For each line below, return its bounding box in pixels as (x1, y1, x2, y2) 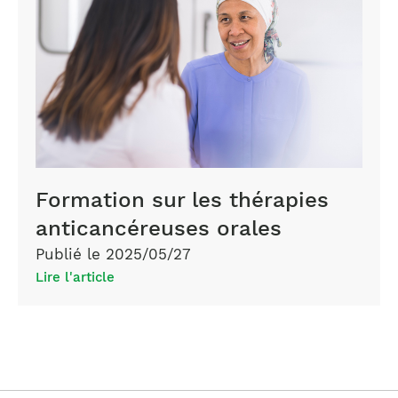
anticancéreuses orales (36, 216, 282, 242)
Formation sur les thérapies (36, 187, 329, 213)
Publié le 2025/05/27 (36, 245, 191, 264)
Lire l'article (36, 269, 115, 286)
